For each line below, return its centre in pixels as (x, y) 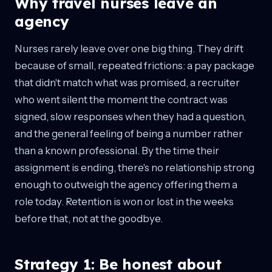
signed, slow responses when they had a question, (130, 116)
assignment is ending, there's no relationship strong (134, 167)
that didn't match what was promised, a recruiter (127, 82)
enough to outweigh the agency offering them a (126, 184)
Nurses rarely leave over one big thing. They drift (129, 48)
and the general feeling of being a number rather (129, 133)
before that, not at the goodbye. (89, 218)
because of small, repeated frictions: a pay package (134, 65)
